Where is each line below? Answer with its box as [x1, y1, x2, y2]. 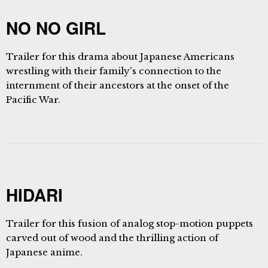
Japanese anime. [6, 246, 83, 258]
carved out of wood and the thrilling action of [6, 232, 218, 243]
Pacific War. [6, 94, 60, 105]
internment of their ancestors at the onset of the [6, 80, 229, 91]
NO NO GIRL [6, 16, 106, 40]
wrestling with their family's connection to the [6, 65, 221, 77]
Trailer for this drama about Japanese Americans [6, 51, 234, 62]
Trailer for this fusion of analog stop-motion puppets [6, 218, 253, 229]
